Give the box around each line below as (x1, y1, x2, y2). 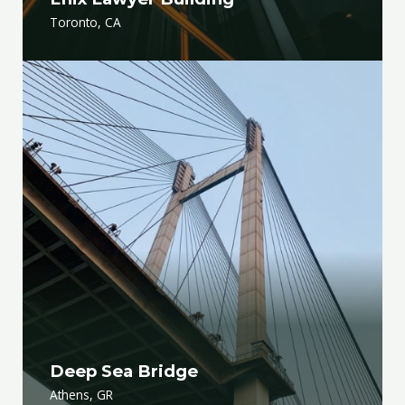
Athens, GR (50, 386, 113, 403)
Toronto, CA (50, 14, 121, 31)
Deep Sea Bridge (50, 361, 198, 381)
